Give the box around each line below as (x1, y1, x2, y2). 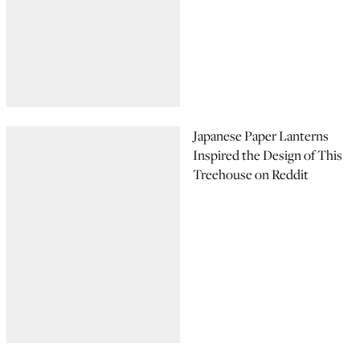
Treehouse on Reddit (193, 165, 309, 184)
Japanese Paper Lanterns (193, 126, 329, 145)
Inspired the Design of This (193, 145, 342, 165)
